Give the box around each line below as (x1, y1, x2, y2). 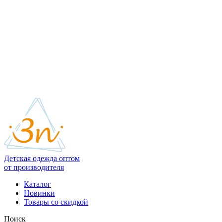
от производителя (4, 163, 64, 172)
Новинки (24, 189, 55, 198)
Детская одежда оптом (4, 154, 80, 163)
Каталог (24, 180, 51, 189)
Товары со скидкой (24, 198, 88, 207)
